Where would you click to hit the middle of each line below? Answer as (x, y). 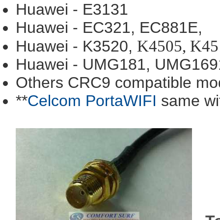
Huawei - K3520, (76, 46)
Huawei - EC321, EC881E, (109, 27)
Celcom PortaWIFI (92, 101)
